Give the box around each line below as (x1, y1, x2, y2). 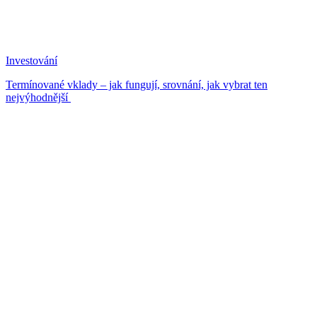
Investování (6, 54, 57, 67)
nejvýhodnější (6, 91, 71, 103)
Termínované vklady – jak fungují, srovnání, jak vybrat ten (6, 78, 267, 91)
